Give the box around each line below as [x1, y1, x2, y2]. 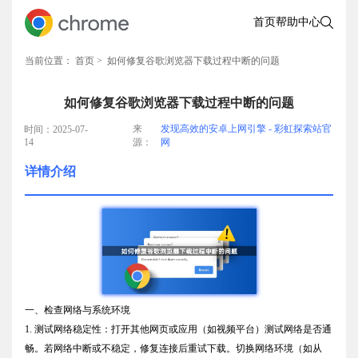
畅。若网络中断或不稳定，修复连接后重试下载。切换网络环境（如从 [25, 342, 322, 354]
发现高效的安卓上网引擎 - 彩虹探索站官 [160, 123, 332, 134]
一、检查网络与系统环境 [25, 304, 130, 316]
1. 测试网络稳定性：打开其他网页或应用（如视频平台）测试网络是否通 [25, 323, 332, 335]
